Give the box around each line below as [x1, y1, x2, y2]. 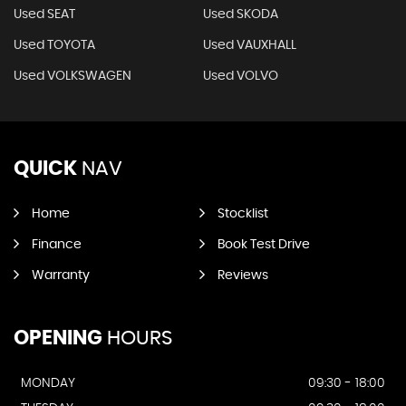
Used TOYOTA [14, 39, 95, 53]
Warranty [32, 269, 90, 283]
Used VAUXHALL [202, 39, 296, 53]
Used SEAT [14, 8, 75, 22]
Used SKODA [202, 8, 278, 22]
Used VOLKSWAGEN [14, 70, 131, 83]
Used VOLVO [202, 70, 278, 83]
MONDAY [21, 377, 75, 391]
